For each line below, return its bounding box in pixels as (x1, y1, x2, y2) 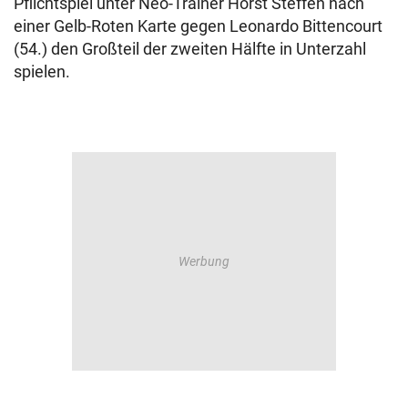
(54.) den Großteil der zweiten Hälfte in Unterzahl (14, 39, 366, 59)
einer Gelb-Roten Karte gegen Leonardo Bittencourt (14, 16, 382, 36)
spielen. (14, 62, 70, 82)
